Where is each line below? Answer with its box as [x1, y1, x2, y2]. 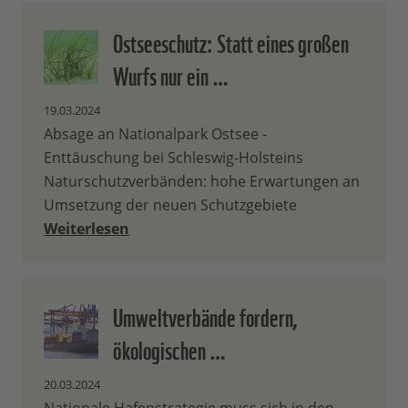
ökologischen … [113, 329, 226, 368]
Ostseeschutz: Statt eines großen [113, 22, 349, 61]
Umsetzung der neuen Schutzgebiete [44, 195, 297, 216]
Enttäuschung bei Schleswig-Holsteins [44, 148, 303, 168]
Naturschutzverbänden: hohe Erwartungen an [44, 171, 360, 192]
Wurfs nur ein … [113, 55, 229, 94]
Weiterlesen [44, 219, 129, 240]
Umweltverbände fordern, [113, 296, 297, 335]
